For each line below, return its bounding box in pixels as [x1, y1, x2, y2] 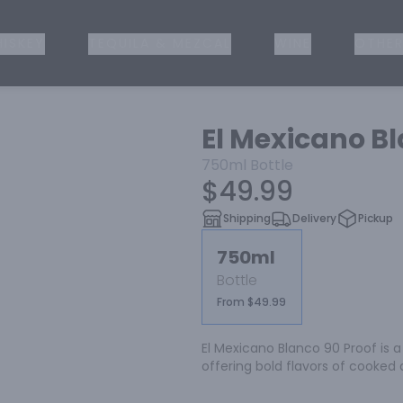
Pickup [358, 210, 393, 226]
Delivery [292, 210, 336, 226]
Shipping [223, 210, 271, 226]
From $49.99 [217, 294, 286, 309]
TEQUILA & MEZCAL [88, 34, 231, 52]
